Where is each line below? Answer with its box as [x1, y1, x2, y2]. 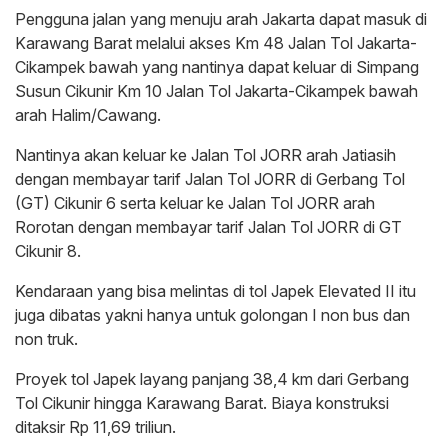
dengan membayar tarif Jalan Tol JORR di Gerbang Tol [15, 169, 405, 190]
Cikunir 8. [15, 241, 81, 262]
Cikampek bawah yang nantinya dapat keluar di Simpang [15, 57, 419, 78]
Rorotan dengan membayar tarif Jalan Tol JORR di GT [15, 217, 402, 238]
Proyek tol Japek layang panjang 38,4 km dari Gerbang [15, 369, 409, 390]
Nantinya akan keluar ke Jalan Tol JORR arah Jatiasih [15, 145, 396, 166]
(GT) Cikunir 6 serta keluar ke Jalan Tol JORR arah [15, 193, 375, 214]
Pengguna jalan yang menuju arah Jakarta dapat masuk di [15, 9, 427, 30]
